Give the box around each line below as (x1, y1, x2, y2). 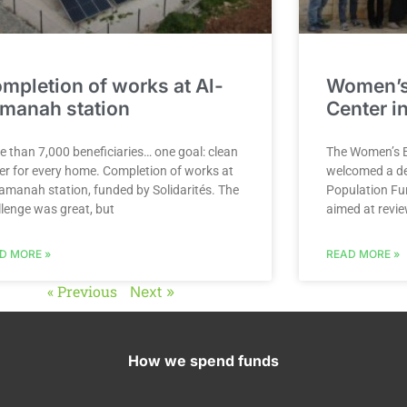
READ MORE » (325, 246, 400, 261)
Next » (130, 282, 174, 301)
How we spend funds (127, 351, 279, 370)
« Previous (47, 281, 117, 301)
